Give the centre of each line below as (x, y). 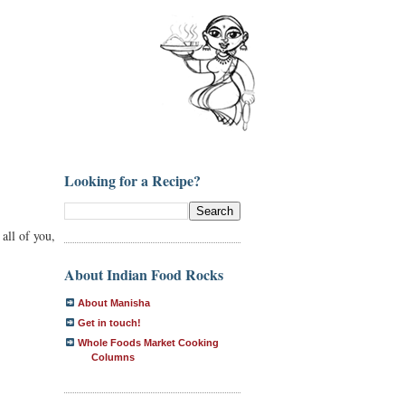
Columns (113, 357)
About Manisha (114, 302)
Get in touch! (109, 322)
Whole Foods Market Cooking (148, 342)
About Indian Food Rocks (144, 274)
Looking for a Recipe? (132, 180)
